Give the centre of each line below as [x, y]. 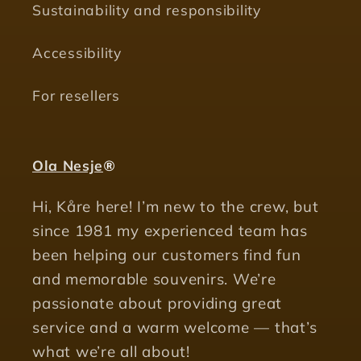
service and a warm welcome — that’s [175, 328]
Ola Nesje [68, 166]
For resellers [76, 95]
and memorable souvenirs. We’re [154, 279]
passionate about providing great [157, 303]
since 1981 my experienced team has [170, 231]
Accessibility [77, 52]
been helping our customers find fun [167, 255]
